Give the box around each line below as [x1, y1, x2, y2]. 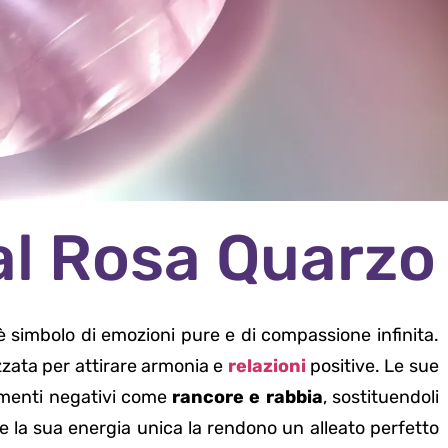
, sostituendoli [322, 386, 439, 409]
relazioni [227, 355, 311, 378]
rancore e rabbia [166, 386, 323, 409]
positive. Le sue [310, 355, 439, 378]
